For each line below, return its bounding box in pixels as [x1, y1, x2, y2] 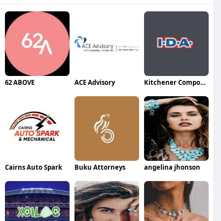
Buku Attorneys [74, 163, 125, 172]
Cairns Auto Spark [5, 163, 62, 172]
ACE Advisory [74, 78, 115, 87]
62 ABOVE [5, 78, 35, 87]
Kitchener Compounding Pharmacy [200, 78, 206, 87]
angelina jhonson [144, 163, 200, 172]
